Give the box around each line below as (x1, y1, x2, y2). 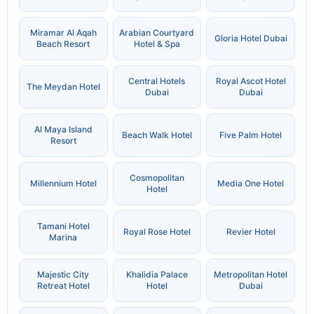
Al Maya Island (34, 124, 93, 135)
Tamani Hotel (36, 221, 90, 232)
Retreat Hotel (36, 280, 90, 292)
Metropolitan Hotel (214, 269, 288, 280)
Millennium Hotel (29, 178, 97, 189)
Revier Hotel (226, 226, 275, 238)
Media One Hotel (217, 178, 285, 189)
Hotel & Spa (133, 39, 180, 50)
